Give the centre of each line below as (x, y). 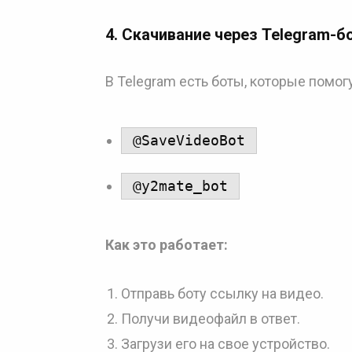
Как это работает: (167, 245)
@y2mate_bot (180, 186)
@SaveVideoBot (189, 140)
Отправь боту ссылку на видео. (222, 293)
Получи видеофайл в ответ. (211, 319)
